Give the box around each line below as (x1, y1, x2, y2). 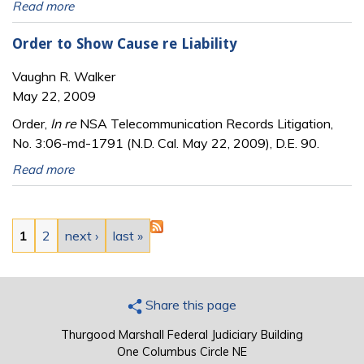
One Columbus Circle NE (116, 344, 247, 359)
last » (113, 227, 143, 244)
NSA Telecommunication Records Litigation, (76, 115, 333, 132)
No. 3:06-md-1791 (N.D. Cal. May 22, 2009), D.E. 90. (12, 134, 319, 151)
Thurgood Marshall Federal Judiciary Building (60, 327, 303, 342)
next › (65, 227, 98, 244)
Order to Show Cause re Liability (12, 36, 236, 53)
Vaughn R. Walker (12, 67, 115, 84)
